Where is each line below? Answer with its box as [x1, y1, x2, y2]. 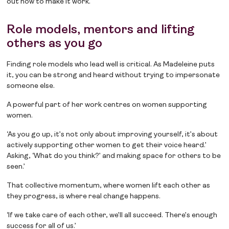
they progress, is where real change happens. [7, 193, 161, 201]
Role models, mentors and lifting [7, 24, 195, 37]
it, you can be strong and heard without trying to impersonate [7, 72, 220, 80]
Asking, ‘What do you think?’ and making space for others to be [7, 152, 221, 161]
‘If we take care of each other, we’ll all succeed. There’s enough [7, 212, 218, 220]
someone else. [7, 82, 55, 90]
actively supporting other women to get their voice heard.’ [7, 142, 207, 150]
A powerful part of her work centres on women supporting [7, 101, 208, 109]
